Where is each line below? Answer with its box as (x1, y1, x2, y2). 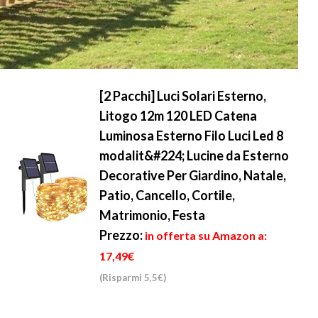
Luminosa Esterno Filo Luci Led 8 (99, 128, 283, 143)
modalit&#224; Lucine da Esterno (99, 148, 289, 163)
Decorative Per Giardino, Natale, (99, 168, 286, 183)
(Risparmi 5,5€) (99, 272, 166, 283)
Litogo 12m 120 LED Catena (99, 108, 257, 124)
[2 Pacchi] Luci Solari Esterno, (99, 88, 266, 104)
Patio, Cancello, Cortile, (99, 187, 235, 203)
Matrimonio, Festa (99, 207, 205, 223)
